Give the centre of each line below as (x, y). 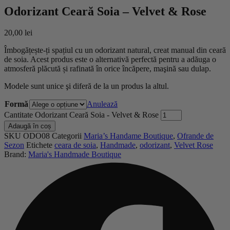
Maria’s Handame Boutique (128, 136)
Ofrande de (195, 136)
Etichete (39, 145)
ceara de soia (75, 145)
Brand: (16, 155)
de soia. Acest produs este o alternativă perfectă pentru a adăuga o (110, 60)
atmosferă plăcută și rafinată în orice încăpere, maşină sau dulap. (108, 69)
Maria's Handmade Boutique (75, 155)
